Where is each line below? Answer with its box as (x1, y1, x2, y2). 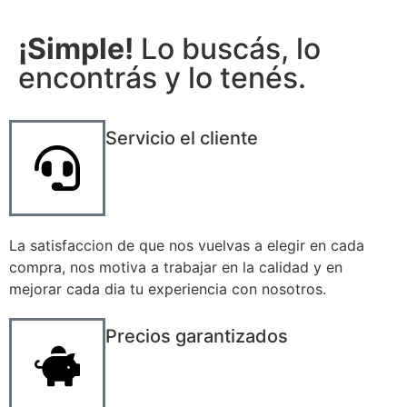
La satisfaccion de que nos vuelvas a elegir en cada (9, 235, 364, 254)
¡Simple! (18, 30, 134, 66)
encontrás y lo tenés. (18, 59, 306, 95)
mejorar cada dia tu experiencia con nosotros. (9, 279, 326, 298)
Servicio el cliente (105, 126, 258, 149)
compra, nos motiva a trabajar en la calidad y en (9, 257, 342, 276)
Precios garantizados (105, 324, 288, 347)
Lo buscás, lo (134, 30, 321, 66)
